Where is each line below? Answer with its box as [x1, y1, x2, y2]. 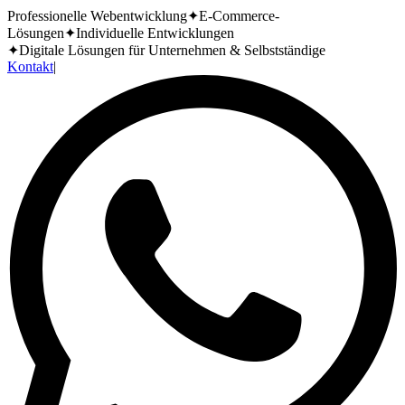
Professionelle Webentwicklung [7, 8, 187, 24]
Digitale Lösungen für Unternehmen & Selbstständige [19, 42, 325, 58]
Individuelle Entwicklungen [76, 25, 234, 41]
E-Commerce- [199, 8, 279, 24]
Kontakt [7, 59, 53, 74]
